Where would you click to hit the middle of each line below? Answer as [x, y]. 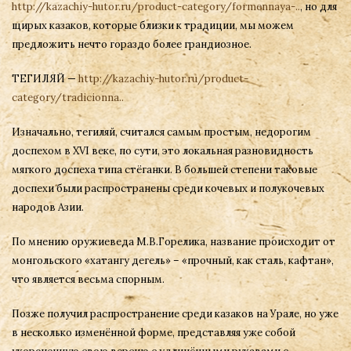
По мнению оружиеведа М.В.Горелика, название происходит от [174, 242]
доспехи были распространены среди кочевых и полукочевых [168, 188]
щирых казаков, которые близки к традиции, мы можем [153, 25]
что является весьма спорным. [88, 279]
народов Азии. [48, 207]
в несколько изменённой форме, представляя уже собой [154, 333]
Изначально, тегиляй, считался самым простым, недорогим [161, 132]
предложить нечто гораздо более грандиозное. [132, 44]
